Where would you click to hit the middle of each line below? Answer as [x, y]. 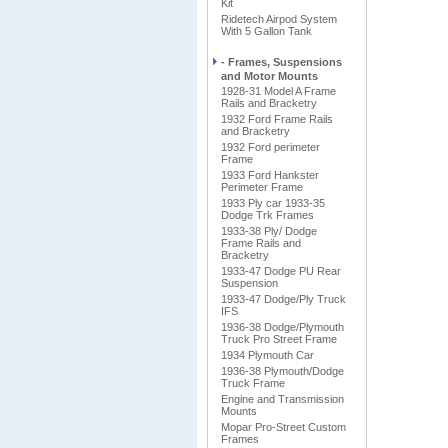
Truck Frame [253, 383]
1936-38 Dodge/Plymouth [282, 327]
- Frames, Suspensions [281, 62]
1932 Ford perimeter [270, 147]
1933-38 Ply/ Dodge [269, 231]
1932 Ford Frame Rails [277, 119]
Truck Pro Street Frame [279, 339]
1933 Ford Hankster [270, 175]
